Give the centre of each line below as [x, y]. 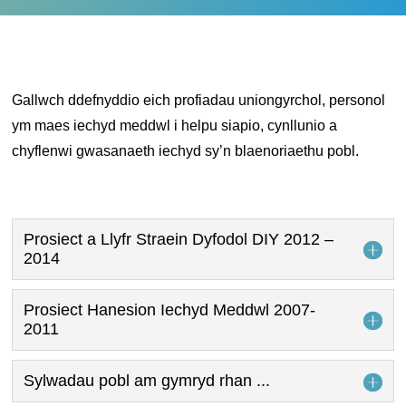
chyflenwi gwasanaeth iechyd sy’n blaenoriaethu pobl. [186, 151]
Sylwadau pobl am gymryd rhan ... [147, 381]
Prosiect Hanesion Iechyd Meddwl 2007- [170, 310]
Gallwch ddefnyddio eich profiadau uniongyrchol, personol [199, 101]
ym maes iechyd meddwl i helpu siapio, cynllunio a [175, 126]
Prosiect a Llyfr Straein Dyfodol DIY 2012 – [179, 240]
